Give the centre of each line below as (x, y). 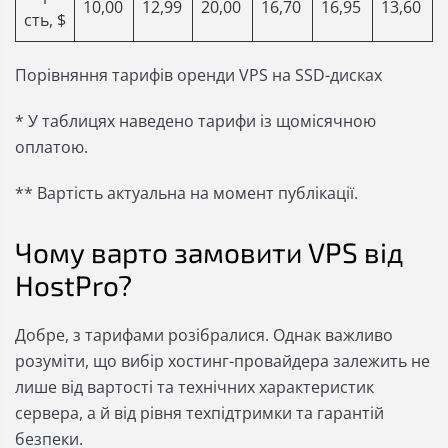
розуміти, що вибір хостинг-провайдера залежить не (222, 361)
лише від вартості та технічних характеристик (194, 387)
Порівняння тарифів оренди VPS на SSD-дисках (198, 75)
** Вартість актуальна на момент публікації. (186, 193)
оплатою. (51, 147)
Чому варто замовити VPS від (209, 252)
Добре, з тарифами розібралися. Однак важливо (204, 335)
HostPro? (73, 285)
